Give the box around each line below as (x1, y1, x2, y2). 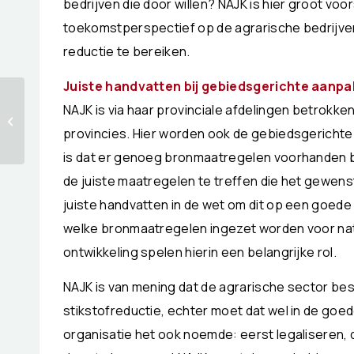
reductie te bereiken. (63, 43, 190, 61)
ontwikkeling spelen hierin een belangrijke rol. (63, 243, 337, 261)
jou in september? (28, 122, 119, 136)
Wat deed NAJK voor (28, 105, 131, 119)
